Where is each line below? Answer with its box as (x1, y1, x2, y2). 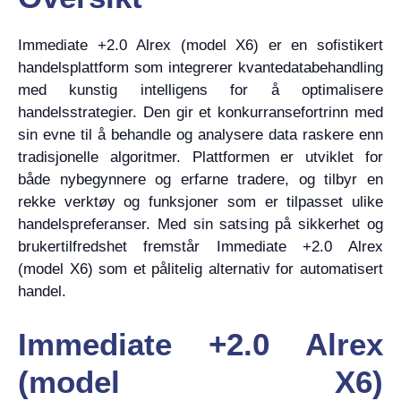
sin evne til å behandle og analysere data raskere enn (18, 126, 383, 143)
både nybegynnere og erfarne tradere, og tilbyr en (18, 171, 383, 188)
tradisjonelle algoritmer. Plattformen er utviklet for (18, 149, 383, 166)
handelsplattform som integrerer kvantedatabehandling (18, 59, 383, 76)
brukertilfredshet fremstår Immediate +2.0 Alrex (18, 238, 383, 255)
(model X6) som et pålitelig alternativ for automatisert (18, 260, 383, 277)
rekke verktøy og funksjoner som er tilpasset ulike (18, 193, 383, 210)
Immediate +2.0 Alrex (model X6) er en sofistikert (18, 37, 383, 54)
